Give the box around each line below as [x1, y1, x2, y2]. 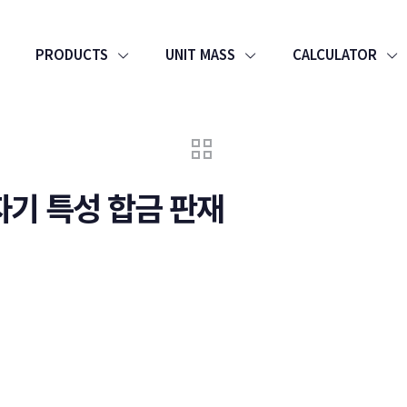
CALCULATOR [293, 45, 377, 64]
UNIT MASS [165, 45, 235, 64]
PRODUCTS [35, 45, 108, 64]
